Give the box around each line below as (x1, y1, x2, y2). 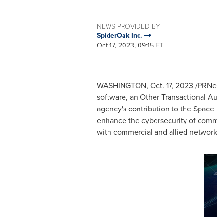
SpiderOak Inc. (96, 31, 144, 41)
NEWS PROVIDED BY (96, 21, 160, 31)
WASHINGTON (96, 80, 146, 91)
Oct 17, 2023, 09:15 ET (96, 40, 163, 50)
